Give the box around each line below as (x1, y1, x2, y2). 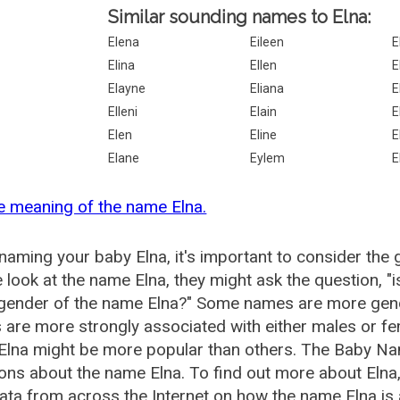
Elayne (108, 81, 146, 96)
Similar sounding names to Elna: (108, 6, 371, 28)
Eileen (250, 35, 285, 49)
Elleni (108, 104, 138, 119)
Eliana (250, 81, 285, 96)
